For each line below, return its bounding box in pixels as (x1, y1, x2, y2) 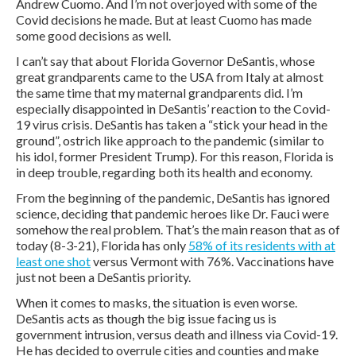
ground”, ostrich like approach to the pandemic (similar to (16, 132, 324, 148)
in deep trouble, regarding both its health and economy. (16, 164, 315, 180)
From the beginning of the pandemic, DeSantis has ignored (16, 189, 330, 205)
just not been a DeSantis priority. (16, 269, 193, 284)
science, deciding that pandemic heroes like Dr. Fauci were (16, 205, 329, 221)
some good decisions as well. (16, 27, 176, 43)
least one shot (16, 253, 91, 269)
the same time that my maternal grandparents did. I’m (16, 84, 303, 100)
